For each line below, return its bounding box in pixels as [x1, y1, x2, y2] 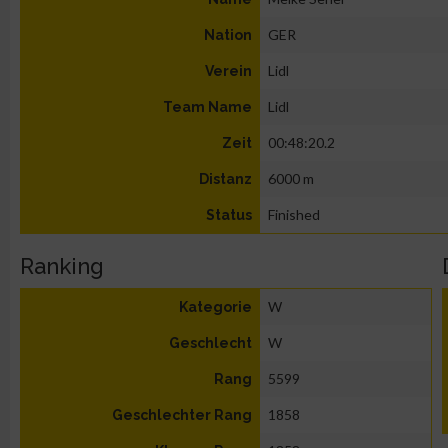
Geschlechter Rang [112, 407, 252, 423]
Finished [268, 206, 320, 223]
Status [206, 207, 252, 223]
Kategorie [179, 299, 252, 315]
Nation [204, 27, 252, 43]
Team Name [163, 99, 252, 115]
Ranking [20, 253, 104, 279]
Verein [205, 63, 252, 79]
